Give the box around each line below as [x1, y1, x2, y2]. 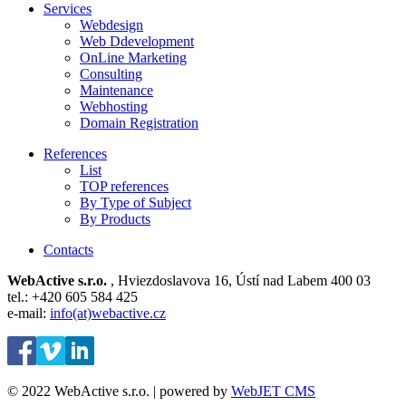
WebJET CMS [231, 383, 315, 400]
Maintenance [80, 82, 153, 99]
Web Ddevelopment [80, 34, 194, 50]
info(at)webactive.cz [50, 305, 166, 322]
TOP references [80, 179, 169, 195]
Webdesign [80, 17, 143, 34]
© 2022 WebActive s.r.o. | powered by [7, 383, 231, 400]
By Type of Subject [80, 195, 191, 211]
